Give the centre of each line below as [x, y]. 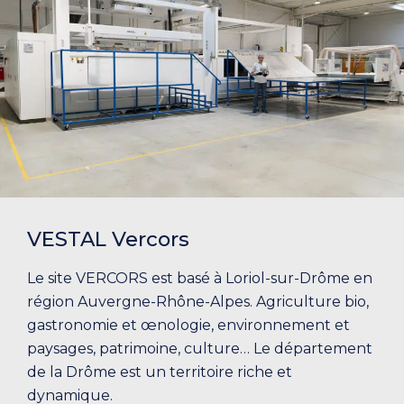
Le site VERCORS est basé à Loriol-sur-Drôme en [200, 278]
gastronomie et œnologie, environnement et [188, 325]
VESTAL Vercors [108, 239]
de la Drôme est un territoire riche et [160, 372]
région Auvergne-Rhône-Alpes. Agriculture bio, [198, 301]
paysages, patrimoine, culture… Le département [200, 348]
